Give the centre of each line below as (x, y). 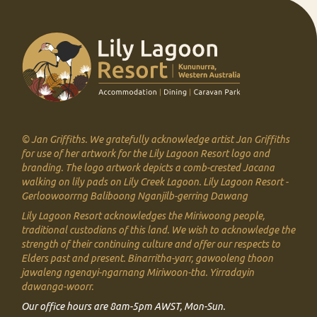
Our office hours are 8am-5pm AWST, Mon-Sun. (123, 307)
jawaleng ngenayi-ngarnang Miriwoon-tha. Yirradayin (138, 273)
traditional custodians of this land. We (104, 230)
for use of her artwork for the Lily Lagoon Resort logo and (145, 154)
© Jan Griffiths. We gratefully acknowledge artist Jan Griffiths (155, 140)
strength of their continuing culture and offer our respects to (151, 244)
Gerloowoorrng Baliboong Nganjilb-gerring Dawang (134, 196)
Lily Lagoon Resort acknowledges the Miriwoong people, (143, 216)
